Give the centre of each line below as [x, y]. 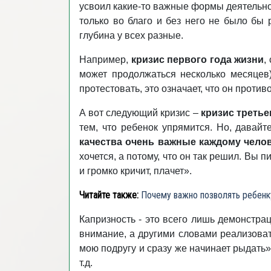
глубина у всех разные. [131, 35]
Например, [105, 60]
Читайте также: [109, 195]
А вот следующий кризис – [140, 113]
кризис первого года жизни [198, 60]
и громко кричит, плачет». [135, 171]
